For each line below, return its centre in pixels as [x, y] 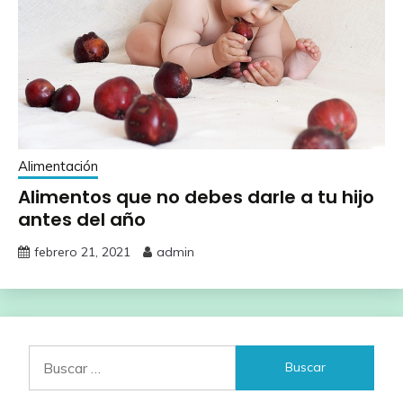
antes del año [82, 219]
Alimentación [58, 166]
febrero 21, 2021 [82, 251]
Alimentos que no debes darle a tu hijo [196, 197]
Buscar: [51, 355]
